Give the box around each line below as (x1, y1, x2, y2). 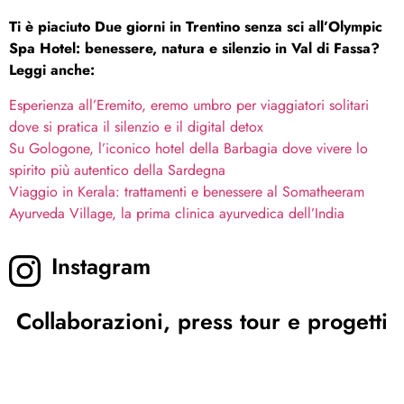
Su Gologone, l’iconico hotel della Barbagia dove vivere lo (9, 137, 368, 159)
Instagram (51, 249, 151, 282)
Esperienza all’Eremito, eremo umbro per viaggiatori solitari (9, 94, 369, 115)
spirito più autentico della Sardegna (9, 159, 225, 180)
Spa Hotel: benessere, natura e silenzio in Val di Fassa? (9, 38, 380, 60)
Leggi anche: (9, 60, 95, 81)
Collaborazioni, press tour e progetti (16, 304, 388, 337)
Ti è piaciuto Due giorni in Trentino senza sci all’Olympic (9, 16, 382, 38)
